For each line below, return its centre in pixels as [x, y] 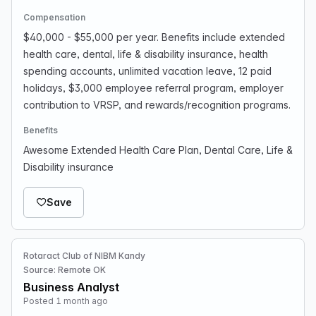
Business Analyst [71, 287]
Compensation [54, 17]
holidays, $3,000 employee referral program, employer [153, 88]
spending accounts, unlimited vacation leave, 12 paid [147, 71]
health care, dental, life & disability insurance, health [146, 54]
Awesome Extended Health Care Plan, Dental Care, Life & [158, 150]
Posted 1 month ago [66, 301]
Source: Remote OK [65, 270]
